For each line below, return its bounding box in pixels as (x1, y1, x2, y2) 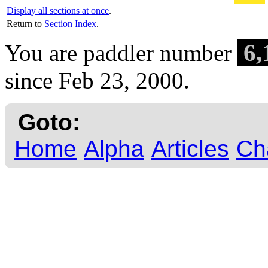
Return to (7, 19, 44, 29)
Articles (151, 136, 229, 162)
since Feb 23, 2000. (5, 68, 190, 94)
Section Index (44, 19, 96, 29)
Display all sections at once (7, 5, 109, 16)
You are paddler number (5, 40, 237, 66)
